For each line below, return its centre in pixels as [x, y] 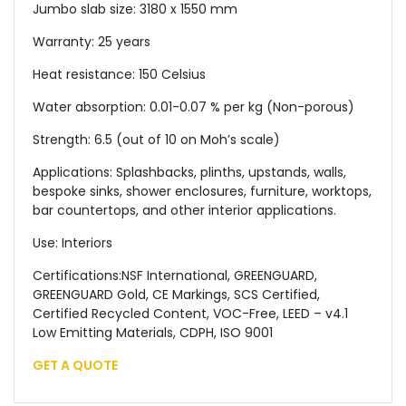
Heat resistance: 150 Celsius [119, 74]
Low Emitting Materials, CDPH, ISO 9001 [153, 333]
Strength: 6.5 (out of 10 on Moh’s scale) [156, 140]
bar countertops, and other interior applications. [184, 210]
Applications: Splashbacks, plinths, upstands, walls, [189, 172]
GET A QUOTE [75, 365]
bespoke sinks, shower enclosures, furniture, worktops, [202, 191]
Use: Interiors [72, 243]
